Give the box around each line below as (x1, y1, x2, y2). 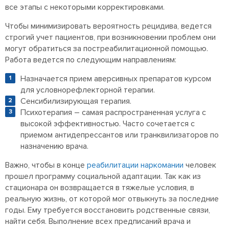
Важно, (5, 159, 32, 170)
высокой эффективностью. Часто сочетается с (20, 118, 195, 129)
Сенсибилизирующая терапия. (20, 96, 131, 106)
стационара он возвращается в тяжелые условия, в (5, 182, 194, 193)
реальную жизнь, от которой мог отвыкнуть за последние (5, 193, 219, 204)
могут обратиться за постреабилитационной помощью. (5, 43, 208, 54)
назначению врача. (20, 141, 88, 151)
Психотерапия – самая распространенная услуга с (20, 107, 206, 118)
